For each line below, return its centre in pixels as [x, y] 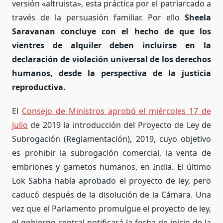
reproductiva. [39, 87]
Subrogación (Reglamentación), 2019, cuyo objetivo [111, 139]
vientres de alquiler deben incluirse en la [111, 46]
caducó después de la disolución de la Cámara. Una [111, 195]
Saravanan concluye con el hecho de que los [111, 32]
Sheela [198, 18]
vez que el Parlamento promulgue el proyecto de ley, [111, 209]
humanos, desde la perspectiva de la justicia [111, 73]
